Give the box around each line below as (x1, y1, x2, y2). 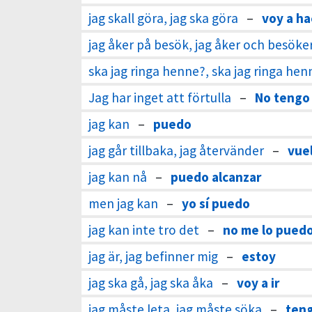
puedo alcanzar (171, 169, 261, 185)
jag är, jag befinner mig (88, 248, 218, 265)
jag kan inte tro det (88, 221, 199, 238)
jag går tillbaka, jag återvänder (88, 142, 264, 159)
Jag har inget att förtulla (88, 89, 231, 106)
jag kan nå (88, 169, 147, 185)
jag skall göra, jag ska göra (88, 10, 238, 26)
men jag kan (88, 195, 158, 212)
